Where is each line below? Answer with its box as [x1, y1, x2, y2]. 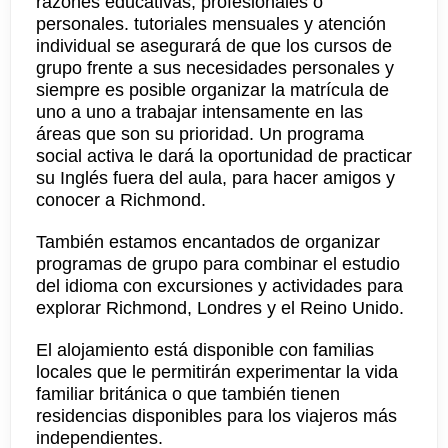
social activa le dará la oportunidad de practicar [36, 146, 412, 166]
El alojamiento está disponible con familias [36, 340, 374, 360]
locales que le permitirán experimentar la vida [36, 362, 398, 382]
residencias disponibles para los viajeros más [36, 406, 397, 426]
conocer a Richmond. [36, 190, 206, 210]
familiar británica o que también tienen [36, 384, 340, 404]
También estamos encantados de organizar [36, 232, 380, 252]
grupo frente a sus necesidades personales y [36, 58, 394, 78]
